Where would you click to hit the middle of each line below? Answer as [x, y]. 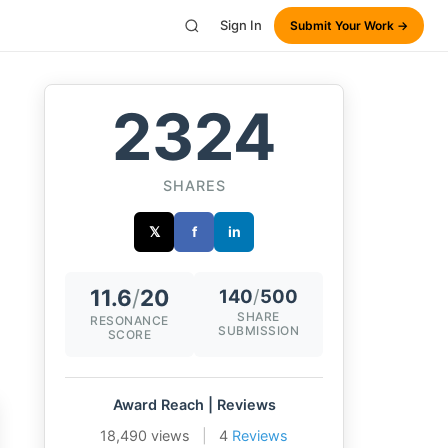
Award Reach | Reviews [194, 404]
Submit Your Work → [349, 25]
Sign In [241, 25]
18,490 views [145, 435]
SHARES [194, 185]
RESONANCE [129, 320]
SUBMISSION [258, 330]
